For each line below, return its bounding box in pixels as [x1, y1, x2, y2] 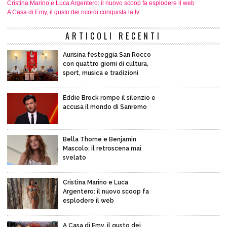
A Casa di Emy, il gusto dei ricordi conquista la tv [7, 9, 139, 16]
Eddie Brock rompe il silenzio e [63, 94, 156, 101]
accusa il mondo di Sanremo [63, 103, 147, 110]
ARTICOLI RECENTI [65, 30, 162, 42]
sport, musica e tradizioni [63, 69, 138, 77]
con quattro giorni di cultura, [63, 60, 148, 67]
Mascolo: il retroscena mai [63, 144, 141, 152]
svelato [63, 154, 86, 161]
